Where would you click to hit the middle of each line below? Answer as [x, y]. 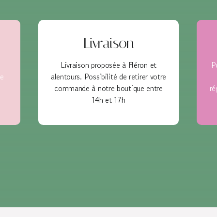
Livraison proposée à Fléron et [108, 65]
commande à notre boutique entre [108, 88]
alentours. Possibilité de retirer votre [108, 77]
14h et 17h [108, 100]
